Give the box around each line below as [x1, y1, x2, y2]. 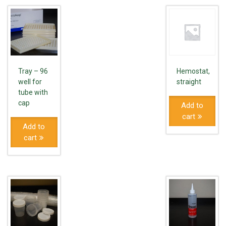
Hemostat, [176, 67, 210, 75]
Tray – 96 [18, 67, 48, 75]
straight [176, 77, 201, 86]
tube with [18, 88, 48, 96]
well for [18, 77, 42, 86]
